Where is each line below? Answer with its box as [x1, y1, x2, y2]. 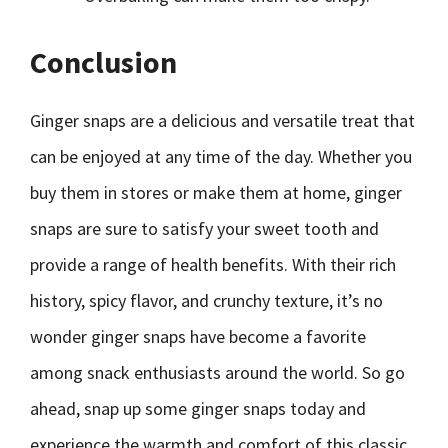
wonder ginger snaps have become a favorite [30, 325, 366, 348]
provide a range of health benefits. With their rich [30, 253, 396, 276]
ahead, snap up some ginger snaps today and [30, 397, 366, 420]
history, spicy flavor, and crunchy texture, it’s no [30, 289, 383, 312]
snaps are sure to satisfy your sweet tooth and [30, 217, 379, 240]
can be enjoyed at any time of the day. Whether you [30, 145, 412, 168]
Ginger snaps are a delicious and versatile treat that [30, 109, 415, 132]
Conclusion [30, 43, 177, 81]
